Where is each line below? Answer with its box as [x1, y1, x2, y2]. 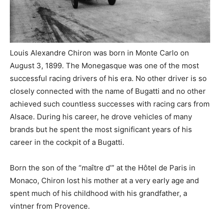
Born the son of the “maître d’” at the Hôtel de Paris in [10, 163, 195, 172]
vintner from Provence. [10, 201, 90, 211]
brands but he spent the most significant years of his [10, 124, 192, 134]
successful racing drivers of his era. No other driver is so [10, 73, 207, 83]
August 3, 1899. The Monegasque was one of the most [10, 60, 199, 70]
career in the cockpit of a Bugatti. [10, 137, 124, 147]
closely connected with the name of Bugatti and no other [10, 86, 206, 96]
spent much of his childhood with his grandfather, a [10, 188, 187, 198]
